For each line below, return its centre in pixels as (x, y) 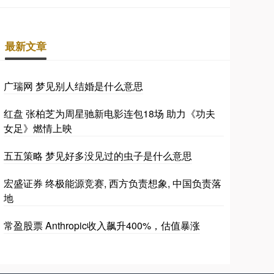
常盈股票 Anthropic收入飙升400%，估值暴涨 (102, 226)
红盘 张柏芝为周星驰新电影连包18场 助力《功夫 (109, 114)
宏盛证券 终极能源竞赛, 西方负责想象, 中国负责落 (113, 183)
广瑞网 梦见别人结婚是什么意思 (73, 86)
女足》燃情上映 (38, 128)
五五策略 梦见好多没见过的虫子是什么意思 (98, 156)
